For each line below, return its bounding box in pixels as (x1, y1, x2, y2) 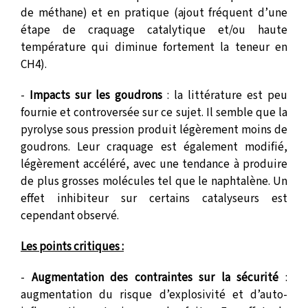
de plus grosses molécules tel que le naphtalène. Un (21, 173, 287, 190)
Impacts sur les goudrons (30, 87, 162, 104)
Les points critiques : (21, 239, 124, 255)
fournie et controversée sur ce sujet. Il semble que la (21, 104, 287, 121)
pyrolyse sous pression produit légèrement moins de (21, 122, 287, 138)
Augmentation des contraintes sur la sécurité (31, 269, 279, 286)
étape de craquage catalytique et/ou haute (21, 22, 287, 38)
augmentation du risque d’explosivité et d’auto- (21, 287, 287, 303)
